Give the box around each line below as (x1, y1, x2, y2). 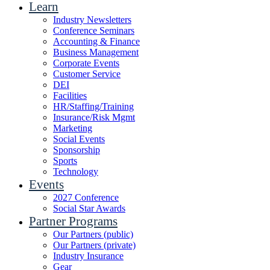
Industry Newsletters (53, 14, 131, 25)
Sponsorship (53, 145, 100, 155)
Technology (53, 166, 98, 177)
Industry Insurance (53, 251, 124, 261)
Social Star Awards (53, 203, 125, 213)
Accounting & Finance (53, 36, 140, 46)
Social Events (53, 134, 105, 144)
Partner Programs (29, 214, 118, 228)
